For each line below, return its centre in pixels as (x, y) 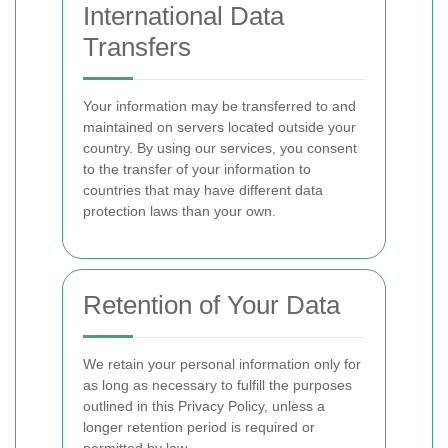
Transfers (137, 47)
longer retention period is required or (199, 427)
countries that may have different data (203, 190)
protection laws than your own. (179, 211)
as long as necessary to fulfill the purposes (217, 385)
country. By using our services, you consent (220, 148)
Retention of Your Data (211, 305)
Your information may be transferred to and (219, 106)
